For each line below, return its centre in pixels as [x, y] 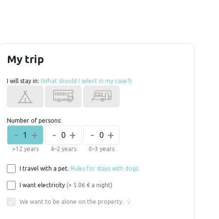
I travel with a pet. [44, 168]
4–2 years [63, 149]
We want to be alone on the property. [72, 202]
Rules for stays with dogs [104, 168]
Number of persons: [34, 120]
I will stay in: [24, 81]
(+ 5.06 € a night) [89, 185]
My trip [25, 59]
